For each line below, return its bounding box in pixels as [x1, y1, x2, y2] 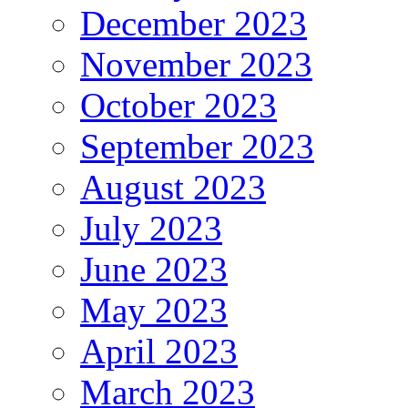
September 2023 [80, 126, 314, 166]
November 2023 [80, 44, 312, 84]
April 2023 [80, 331, 238, 371]
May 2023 [80, 290, 228, 330]
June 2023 [80, 249, 228, 289]
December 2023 [80, 3, 307, 43]
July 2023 [80, 208, 222, 248]
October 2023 [80, 85, 277, 125]
